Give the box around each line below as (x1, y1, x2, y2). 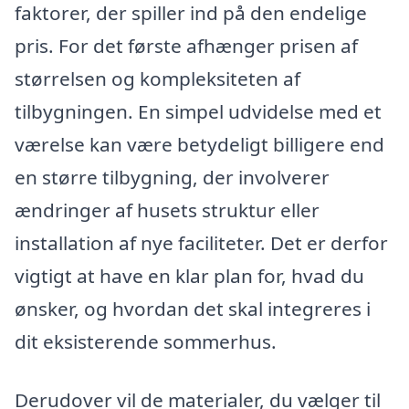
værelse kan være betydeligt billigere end (15, 131, 384, 157)
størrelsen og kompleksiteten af (15, 65, 300, 91)
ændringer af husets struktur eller (15, 196, 320, 223)
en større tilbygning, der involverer (15, 163, 330, 190)
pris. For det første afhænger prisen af (15, 32, 358, 58)
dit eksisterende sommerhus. (15, 328, 277, 354)
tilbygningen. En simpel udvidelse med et (15, 98, 382, 124)
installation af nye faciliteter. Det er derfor (15, 229, 388, 256)
